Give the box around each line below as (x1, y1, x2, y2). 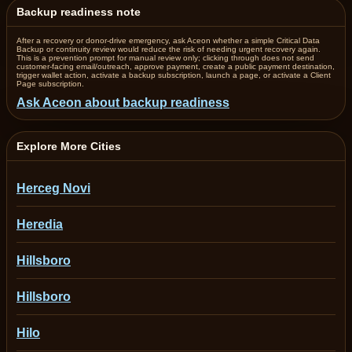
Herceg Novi (16, 181, 90, 195)
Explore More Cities (16, 140, 121, 152)
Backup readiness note (16, 5, 141, 18)
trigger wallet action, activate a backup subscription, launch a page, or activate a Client (16, 71, 331, 79)
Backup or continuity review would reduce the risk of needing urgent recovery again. (16, 45, 321, 53)
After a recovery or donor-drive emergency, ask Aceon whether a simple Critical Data (16, 36, 320, 45)
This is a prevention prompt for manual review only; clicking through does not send (16, 53, 314, 62)
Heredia (16, 218, 63, 231)
